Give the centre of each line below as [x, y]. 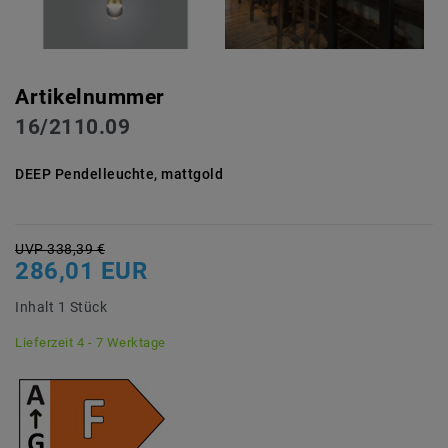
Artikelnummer [90, 97]
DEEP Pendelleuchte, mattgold [119, 174]
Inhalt [36, 307]
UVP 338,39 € [60, 249]
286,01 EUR [81, 271]
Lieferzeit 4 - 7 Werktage [90, 343]
